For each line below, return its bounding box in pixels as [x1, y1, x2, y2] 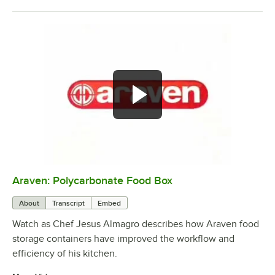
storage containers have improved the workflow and [12, 233, 234, 245]
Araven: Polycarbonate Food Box [12, 174, 172, 187]
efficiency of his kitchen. [12, 248, 117, 260]
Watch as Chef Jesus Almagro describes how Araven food [12, 219, 259, 230]
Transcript [52, 199, 85, 208]
